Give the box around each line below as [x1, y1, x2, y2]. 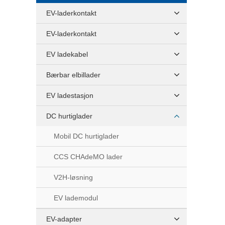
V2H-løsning [54, 173, 93, 181]
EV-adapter [46, 215, 82, 223]
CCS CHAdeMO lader [54, 153, 123, 161]
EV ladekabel [46, 50, 88, 58]
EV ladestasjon [46, 91, 93, 99]
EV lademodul [54, 194, 98, 202]
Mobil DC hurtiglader [54, 132, 119, 140]
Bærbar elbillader [46, 71, 100, 79]
